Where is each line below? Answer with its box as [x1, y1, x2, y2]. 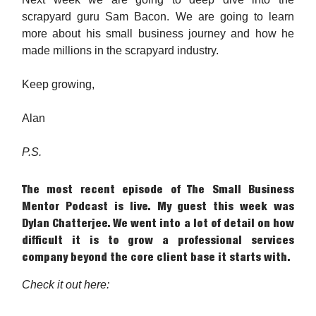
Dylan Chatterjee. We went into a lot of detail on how [22, 216, 294, 231]
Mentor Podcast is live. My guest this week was [22, 199, 294, 214]
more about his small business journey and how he [22, 28, 294, 40]
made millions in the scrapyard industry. [22, 44, 219, 57]
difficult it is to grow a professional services [22, 233, 294, 248]
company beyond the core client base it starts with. [22, 250, 293, 265]
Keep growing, [22, 78, 95, 91]
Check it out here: [22, 279, 112, 291]
